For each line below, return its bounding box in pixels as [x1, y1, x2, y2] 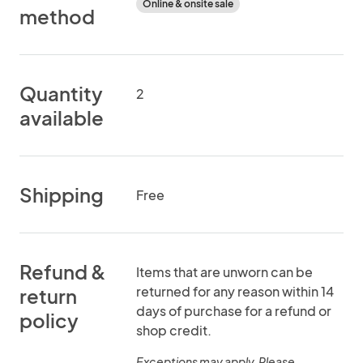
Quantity [19, 81, 103, 105]
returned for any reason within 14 [136, 283, 334, 300]
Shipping [19, 182, 104, 207]
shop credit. [136, 322, 211, 339]
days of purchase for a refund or [136, 302, 331, 319]
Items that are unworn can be [136, 263, 313, 280]
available [19, 105, 104, 130]
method [19, 4, 95, 28]
